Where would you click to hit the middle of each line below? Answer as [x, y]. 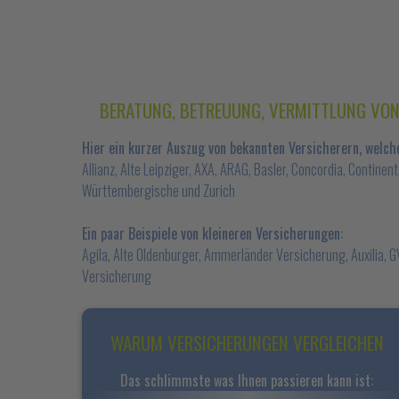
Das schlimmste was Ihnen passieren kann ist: [247, 380]
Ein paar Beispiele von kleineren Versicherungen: [212, 233]
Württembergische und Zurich [159, 191]
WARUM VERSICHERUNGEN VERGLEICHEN [247, 342]
